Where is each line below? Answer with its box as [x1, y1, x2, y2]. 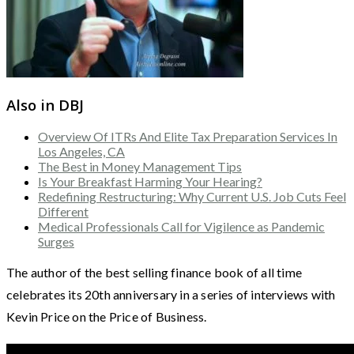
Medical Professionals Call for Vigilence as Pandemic [38, 219, 325, 235]
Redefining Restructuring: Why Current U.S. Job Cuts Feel [38, 189, 346, 205]
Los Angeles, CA [38, 144, 125, 160]
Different [38, 204, 88, 220]
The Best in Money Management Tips [38, 159, 242, 175]
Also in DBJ [6, 94, 84, 115]
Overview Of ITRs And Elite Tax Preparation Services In [38, 129, 337, 145]
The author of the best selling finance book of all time [6, 265, 303, 281]
